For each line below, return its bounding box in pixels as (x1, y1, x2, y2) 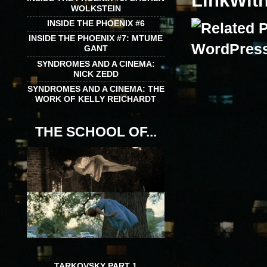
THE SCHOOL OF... (35, 124, 157, 140)
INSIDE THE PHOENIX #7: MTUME (29, 33, 163, 44)
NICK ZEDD (73, 69, 119, 79)
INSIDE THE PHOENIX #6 (46, 18, 145, 29)
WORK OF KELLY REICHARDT (35, 94, 156, 104)
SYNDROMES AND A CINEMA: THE (27, 83, 164, 94)
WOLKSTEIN (70, 4, 121, 14)
